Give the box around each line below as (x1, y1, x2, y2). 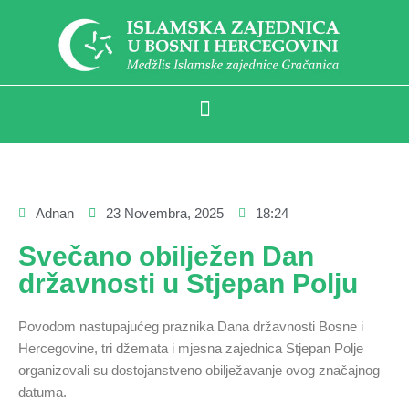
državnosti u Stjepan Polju (18, 267, 358, 299)
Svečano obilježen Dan (18, 240, 314, 271)
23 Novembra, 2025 (106, 204, 224, 221)
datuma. (18, 383, 67, 400)
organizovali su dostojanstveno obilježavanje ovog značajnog (18, 362, 380, 378)
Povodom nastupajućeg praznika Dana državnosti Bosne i (18, 318, 363, 334)
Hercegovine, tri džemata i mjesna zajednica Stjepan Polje (18, 340, 363, 356)
